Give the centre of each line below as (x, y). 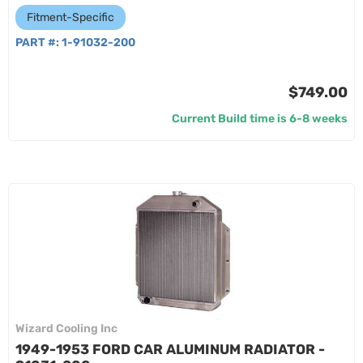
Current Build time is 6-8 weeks (260, 119)
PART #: (38, 43)
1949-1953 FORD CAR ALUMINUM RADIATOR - (170, 349)
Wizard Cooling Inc (66, 329)
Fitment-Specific (70, 17)
